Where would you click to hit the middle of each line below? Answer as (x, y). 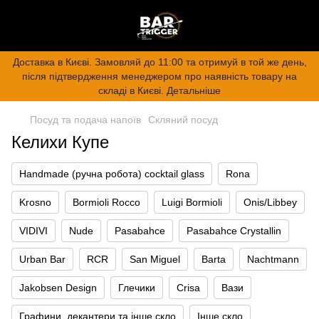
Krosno (35, 202)
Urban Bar (42, 259)
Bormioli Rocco (106, 202)
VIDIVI (33, 231)
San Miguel (155, 259)
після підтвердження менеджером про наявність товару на (159, 76)
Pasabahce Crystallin (234, 231)
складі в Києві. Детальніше (159, 90)
